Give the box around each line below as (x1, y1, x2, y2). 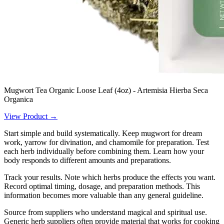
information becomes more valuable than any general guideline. (4, 190, 203, 199)
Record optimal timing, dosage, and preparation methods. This (4, 181, 200, 190)
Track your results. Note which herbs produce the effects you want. (4, 172, 215, 181)
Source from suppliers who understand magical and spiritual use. (4, 207, 207, 216)
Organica (4, 94, 33, 103)
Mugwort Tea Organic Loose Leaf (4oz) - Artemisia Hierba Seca (4, 85, 208, 94)
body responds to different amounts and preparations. (4, 155, 171, 164)
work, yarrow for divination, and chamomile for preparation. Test (4, 137, 209, 146)
